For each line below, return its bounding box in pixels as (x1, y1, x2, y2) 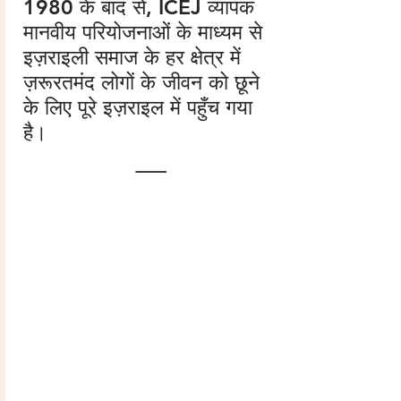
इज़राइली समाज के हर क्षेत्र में (23, 45, 241, 70)
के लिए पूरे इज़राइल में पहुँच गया (23, 95, 252, 120)
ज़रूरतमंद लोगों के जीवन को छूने (23, 70, 260, 95)
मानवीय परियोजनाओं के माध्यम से (23, 20, 262, 45)
